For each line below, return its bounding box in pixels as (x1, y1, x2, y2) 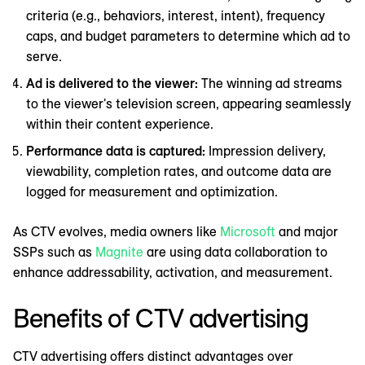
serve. (26, 47, 62, 64)
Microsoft (220, 222, 275, 240)
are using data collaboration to (143, 243, 328, 260)
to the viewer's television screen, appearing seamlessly (26, 95, 351, 112)
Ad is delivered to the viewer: (26, 74, 201, 91)
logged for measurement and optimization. (26, 182, 278, 200)
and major (275, 222, 338, 240)
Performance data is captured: (26, 142, 209, 159)
